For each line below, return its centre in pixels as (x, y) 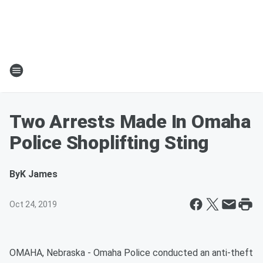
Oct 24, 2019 (33, 204)
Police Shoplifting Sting (109, 143)
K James (39, 174)
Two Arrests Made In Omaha (130, 122)
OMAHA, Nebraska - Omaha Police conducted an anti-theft (131, 253)
